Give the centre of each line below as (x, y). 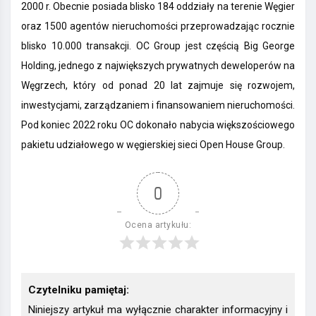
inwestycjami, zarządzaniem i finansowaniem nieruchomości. (158, 105)
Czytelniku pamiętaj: (79, 290)
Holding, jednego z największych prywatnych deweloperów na (158, 66)
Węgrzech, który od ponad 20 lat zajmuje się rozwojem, (158, 86)
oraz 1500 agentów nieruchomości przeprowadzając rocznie (158, 26)
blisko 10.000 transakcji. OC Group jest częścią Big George (158, 46)
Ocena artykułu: (158, 225)
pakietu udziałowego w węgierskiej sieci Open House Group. (153, 145)
